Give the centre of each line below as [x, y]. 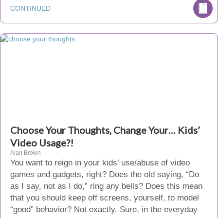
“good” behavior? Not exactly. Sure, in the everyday [104, 209]
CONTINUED [30, 8]
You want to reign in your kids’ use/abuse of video [100, 163]
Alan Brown [26, 153]
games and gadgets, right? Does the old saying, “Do [105, 174]
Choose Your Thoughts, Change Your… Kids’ [105, 130]
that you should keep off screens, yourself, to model [105, 198]
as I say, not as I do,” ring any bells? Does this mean [106, 186]
